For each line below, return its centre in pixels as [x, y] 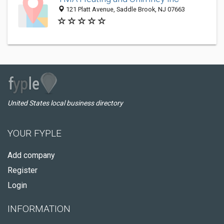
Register [22, 170]
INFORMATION [39, 209]
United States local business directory [65, 103]
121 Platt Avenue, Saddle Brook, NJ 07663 [125, 9]
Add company [31, 155]
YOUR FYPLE [34, 133]
